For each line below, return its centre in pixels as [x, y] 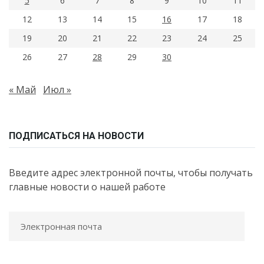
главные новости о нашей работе [87, 187]
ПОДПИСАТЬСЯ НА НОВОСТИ [76, 136]
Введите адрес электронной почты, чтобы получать [131, 173]
